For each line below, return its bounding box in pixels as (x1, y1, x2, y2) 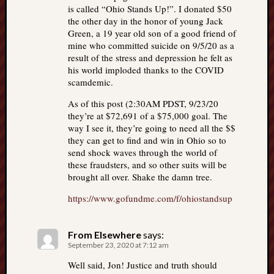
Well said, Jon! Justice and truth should (68, 259, 217, 271)
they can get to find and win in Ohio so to (68, 134, 226, 146)
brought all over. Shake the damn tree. (68, 171, 212, 183)
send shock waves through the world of (68, 146, 217, 158)
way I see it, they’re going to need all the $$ (68, 122, 235, 134)
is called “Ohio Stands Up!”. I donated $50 (68, 2, 232, 15)
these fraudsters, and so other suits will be (68, 158, 227, 171)
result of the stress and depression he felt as (68, 51, 232, 64)
